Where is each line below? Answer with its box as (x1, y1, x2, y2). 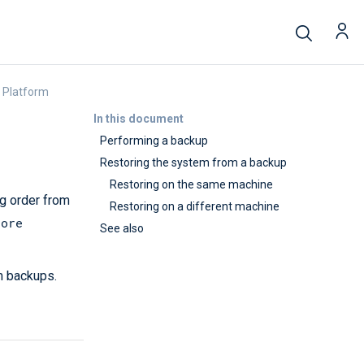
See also (100, 222, 144, 235)
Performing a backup (100, 134, 208, 147)
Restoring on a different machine (110, 200, 279, 213)
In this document (93, 112, 184, 125)
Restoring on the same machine (110, 178, 273, 191)
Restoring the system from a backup (100, 156, 287, 169)
